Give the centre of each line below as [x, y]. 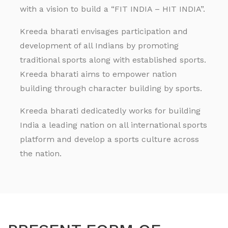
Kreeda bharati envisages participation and [104, 31]
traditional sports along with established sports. [113, 60]
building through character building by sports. [111, 88]
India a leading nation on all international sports [113, 125]
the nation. [41, 153]
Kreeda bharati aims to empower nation [98, 74]
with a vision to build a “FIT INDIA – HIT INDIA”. [112, 9]
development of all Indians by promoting [99, 46]
